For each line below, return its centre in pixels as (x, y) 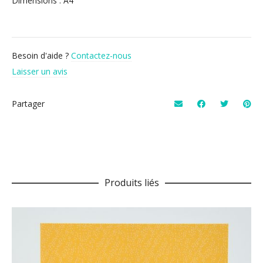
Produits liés (131, 182)
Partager (28, 103)
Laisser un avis (40, 71)
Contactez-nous (101, 55)
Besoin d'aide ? (41, 55)
